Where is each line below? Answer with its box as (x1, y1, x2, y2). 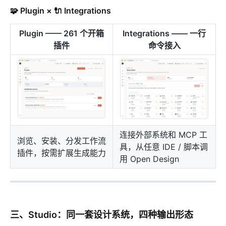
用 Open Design (120, 154, 179, 164)
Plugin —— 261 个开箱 (19, 28, 104, 39)
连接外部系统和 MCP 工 (120, 130, 207, 140)
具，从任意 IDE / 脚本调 (120, 142, 208, 152)
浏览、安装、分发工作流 (17, 136, 106, 146)
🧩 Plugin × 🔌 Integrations (10, 6, 111, 16)
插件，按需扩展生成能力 (17, 148, 106, 158)
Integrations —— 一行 (123, 28, 206, 39)
